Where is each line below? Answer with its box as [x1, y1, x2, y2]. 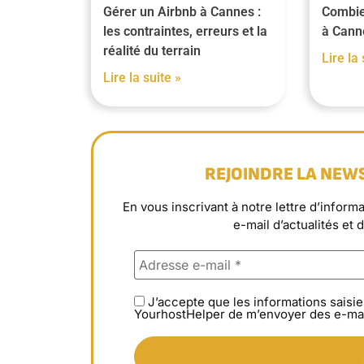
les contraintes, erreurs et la [103, 23, 267, 39]
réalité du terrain [103, 42, 201, 58]
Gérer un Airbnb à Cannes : [103, 3, 261, 19]
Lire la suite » [103, 69, 181, 85]
